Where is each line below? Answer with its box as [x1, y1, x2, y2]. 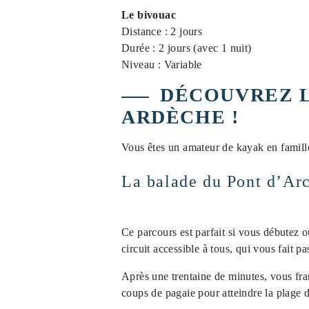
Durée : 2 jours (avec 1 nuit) [121, 42, 252, 54]
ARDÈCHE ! [121, 106, 239, 128]
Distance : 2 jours [121, 26, 203, 37]
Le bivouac [121, 9, 176, 21]
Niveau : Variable [121, 59, 202, 70]
